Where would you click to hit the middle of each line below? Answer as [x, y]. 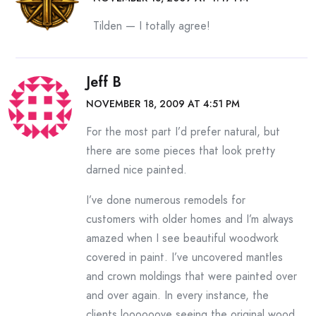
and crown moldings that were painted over [192, 276]
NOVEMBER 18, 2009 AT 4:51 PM [163, 104]
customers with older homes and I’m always [190, 219]
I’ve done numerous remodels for [166, 200]
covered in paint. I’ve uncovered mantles [184, 257]
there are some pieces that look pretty [181, 151]
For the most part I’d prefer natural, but [183, 132]
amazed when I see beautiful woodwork [182, 238]
